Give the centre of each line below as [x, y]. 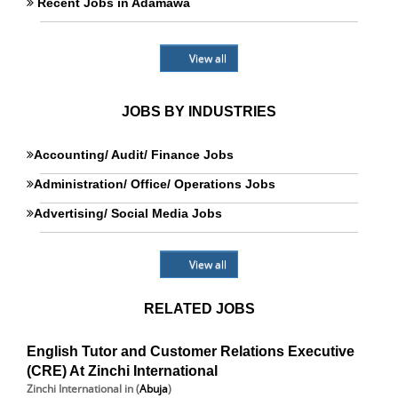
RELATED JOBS [199, 309]
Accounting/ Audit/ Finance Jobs [134, 155]
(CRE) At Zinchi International [122, 371]
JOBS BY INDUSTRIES [199, 111]
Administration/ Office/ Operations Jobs [155, 184]
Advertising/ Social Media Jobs [128, 213]
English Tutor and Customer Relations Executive [191, 351]
